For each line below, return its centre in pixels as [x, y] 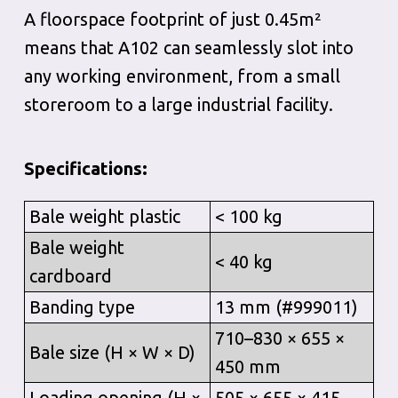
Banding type [82, 307]
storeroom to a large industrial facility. [178, 104]
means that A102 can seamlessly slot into [188, 48]
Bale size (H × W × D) [112, 352]
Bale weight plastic [104, 216]
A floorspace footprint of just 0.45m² [172, 19]
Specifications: [85, 168]
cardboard [70, 276]
